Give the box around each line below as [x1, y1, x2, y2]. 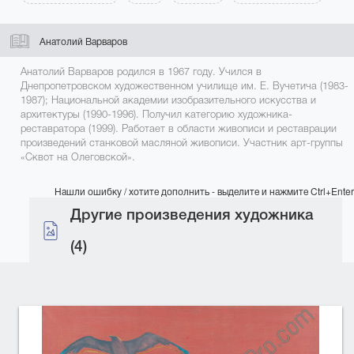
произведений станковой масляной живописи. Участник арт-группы [21, 137, 343, 149]
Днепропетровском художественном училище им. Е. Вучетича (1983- [21, 80, 348, 92]
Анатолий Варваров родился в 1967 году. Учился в [21, 66, 262, 78]
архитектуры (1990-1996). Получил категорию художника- [21, 108, 292, 121]
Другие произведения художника [70, 206, 314, 224]
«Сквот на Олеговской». [21, 151, 135, 164]
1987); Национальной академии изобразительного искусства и [21, 94, 316, 107]
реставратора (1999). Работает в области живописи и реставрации [21, 122, 337, 135]
